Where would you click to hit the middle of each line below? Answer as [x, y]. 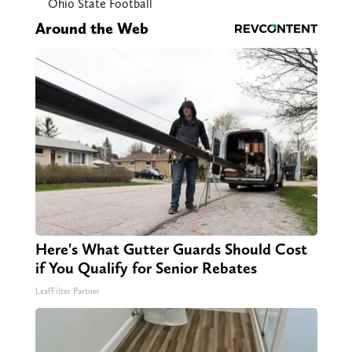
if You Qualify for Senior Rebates [146, 268]
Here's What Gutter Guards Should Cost [171, 249]
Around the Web [92, 29]
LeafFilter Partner [67, 291]
